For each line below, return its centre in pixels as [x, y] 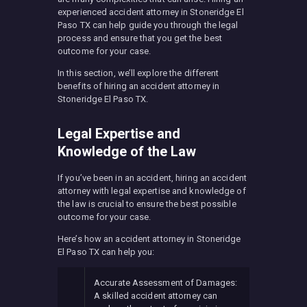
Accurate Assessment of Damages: [166, 282]
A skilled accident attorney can [156, 295]
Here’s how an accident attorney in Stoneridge [149, 238]
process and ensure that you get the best [140, 38]
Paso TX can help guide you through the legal [148, 25]
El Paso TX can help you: [106, 251]
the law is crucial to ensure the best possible [147, 204]
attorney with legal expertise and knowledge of [152, 191]
